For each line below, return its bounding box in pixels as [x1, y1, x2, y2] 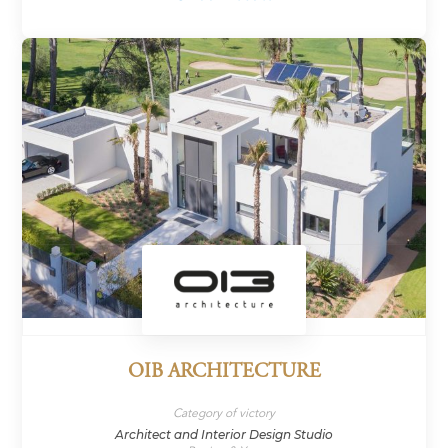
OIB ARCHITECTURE [127, 361, 321, 383]
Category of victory [173, 404, 275, 421]
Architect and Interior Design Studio [115, 426, 333, 442]
